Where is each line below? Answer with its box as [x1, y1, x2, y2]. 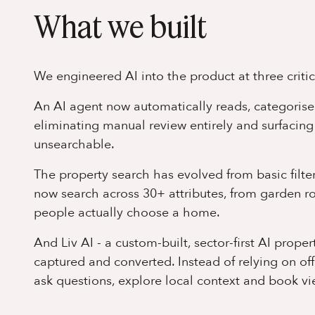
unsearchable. [34, 135, 115, 153]
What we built [34, 7, 207, 46]
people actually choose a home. [34, 203, 220, 221]
